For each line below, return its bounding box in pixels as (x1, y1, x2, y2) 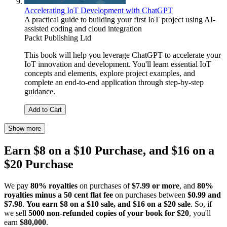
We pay (4, 181, 30, 190)
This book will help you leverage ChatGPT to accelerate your (24, 51, 221, 60)
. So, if (191, 199, 212, 208)
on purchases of (78, 181, 132, 190)
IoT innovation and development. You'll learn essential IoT (24, 60, 211, 69)
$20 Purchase (4, 157, 73, 171)
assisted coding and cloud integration (24, 24, 142, 33)
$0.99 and (187, 190, 221, 199)
